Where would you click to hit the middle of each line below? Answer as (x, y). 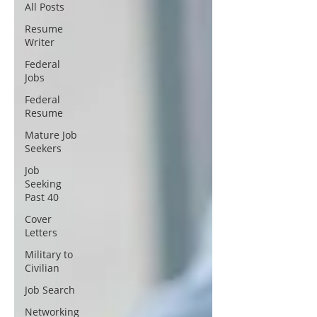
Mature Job (51, 134)
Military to (49, 254)
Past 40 (42, 197)
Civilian (42, 267)
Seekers (43, 148)
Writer (40, 42)
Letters (41, 232)
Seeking (43, 183)
